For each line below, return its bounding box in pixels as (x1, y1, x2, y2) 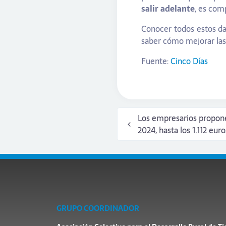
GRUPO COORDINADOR (56, 202, 139, 215)
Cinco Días (171, 54, 208, 68)
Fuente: (141, 54, 171, 68)
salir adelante (141, 2, 195, 16)
